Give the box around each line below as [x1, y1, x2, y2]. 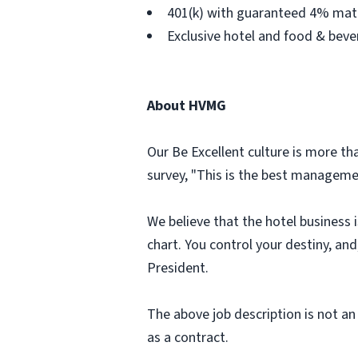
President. [147, 258, 209, 278]
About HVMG [147, 96, 226, 116]
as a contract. [147, 328, 229, 348]
